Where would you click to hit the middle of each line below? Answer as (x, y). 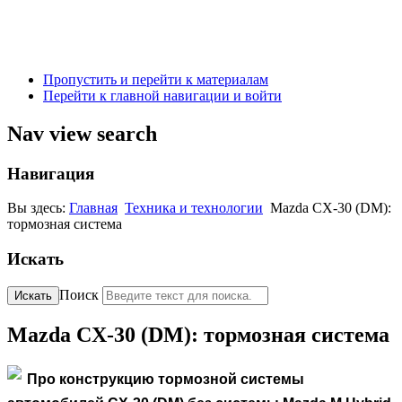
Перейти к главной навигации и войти (162, 95)
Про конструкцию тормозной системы (166, 379)
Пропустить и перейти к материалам (156, 79)
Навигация (51, 173)
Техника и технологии (194, 208)
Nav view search (82, 133)
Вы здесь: (38, 208)
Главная (93, 208)
